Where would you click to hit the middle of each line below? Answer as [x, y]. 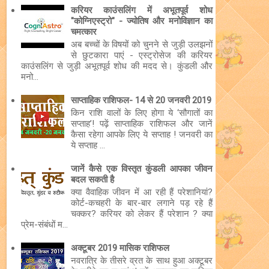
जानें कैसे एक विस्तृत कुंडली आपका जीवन [141, 168]
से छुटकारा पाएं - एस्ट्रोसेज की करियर [141, 55]
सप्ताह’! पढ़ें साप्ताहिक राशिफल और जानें [141, 123]
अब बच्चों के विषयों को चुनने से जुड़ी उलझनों [141, 44]
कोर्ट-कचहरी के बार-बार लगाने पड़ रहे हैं [141, 203]
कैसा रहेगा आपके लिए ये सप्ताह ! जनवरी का [141, 134]
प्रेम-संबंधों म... [44, 224]
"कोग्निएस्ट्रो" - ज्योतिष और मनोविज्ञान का [141, 21]
